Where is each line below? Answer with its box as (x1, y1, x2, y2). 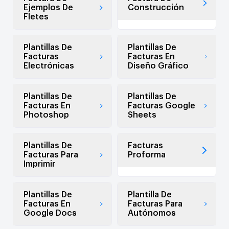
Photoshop (24, 111, 69, 120)
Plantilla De (128, 191, 172, 199)
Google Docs (24, 209, 77, 218)
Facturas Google (128, 102, 195, 110)
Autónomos (128, 209, 176, 218)
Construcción (128, 4, 184, 12)
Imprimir (24, 160, 55, 169)
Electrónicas (24, 62, 74, 71)
